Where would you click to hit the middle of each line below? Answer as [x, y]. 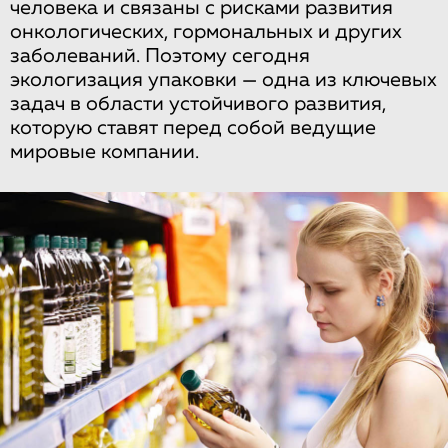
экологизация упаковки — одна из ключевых [223, 80]
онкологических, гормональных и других [206, 32]
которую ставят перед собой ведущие [193, 128]
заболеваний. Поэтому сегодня [160, 56]
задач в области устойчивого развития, [198, 104]
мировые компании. [104, 152]
